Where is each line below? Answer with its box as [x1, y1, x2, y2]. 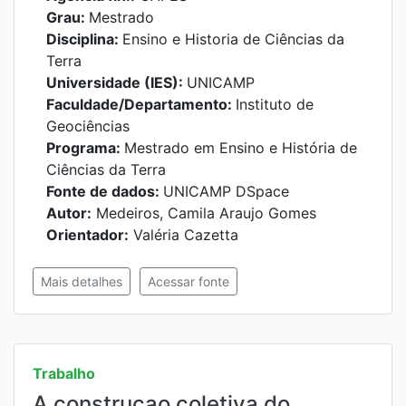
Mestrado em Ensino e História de [124, 139, 357, 157]
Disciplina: [46, 30, 122, 48]
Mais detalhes [41, 274, 122, 289]
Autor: [46, 204, 92, 222]
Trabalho [33, 364, 95, 382]
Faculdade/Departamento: [46, 95, 236, 113]
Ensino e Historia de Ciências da [122, 30, 344, 48]
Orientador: [46, 226, 129, 244]
